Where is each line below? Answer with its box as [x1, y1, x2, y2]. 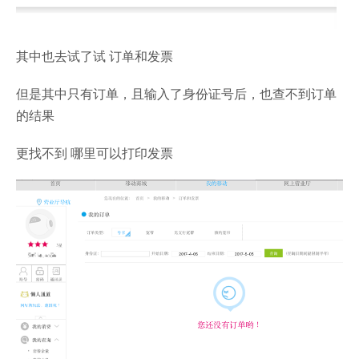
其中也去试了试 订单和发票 [16, 46, 173, 66]
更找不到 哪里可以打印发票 [16, 143, 173, 163]
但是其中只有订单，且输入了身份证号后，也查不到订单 [16, 84, 337, 103]
